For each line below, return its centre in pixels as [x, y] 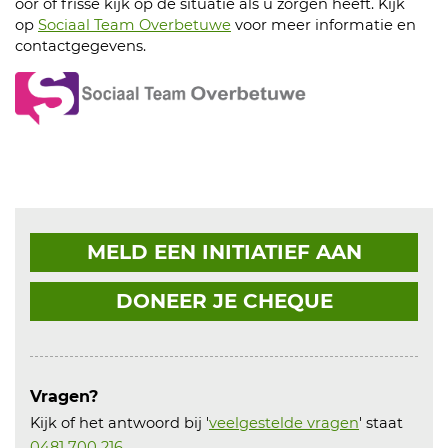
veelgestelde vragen [284, 423]
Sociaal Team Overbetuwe [134, 25]
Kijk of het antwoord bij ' [119, 423]
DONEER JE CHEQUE [224, 301]
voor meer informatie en [323, 25]
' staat [381, 423]
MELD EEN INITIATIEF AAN [224, 252]
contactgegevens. [80, 46]
